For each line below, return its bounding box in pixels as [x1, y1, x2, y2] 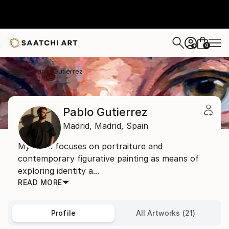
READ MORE [18, 178, 62, 187]
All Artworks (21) [135, 209, 196, 217]
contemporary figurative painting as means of [18, 153, 199, 164]
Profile [51, 209, 76, 217]
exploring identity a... [18, 166, 99, 176]
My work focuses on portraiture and [18, 141, 163, 151]
